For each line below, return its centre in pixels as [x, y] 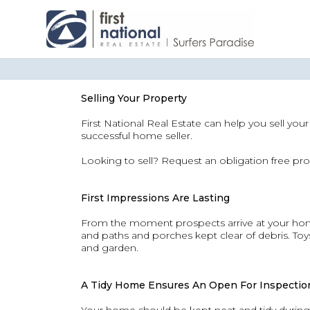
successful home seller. [137, 136]
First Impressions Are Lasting [155, 198]
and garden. [110, 248]
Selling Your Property [134, 98]
